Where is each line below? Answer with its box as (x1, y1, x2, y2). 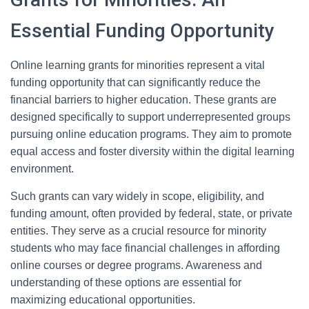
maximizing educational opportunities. (10, 294, 195, 306)
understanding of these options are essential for (10, 277, 241, 288)
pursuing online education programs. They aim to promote (10, 128, 292, 140)
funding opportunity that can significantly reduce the (10, 77, 261, 88)
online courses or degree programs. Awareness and (10, 259, 262, 271)
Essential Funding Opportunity (10, 19, 275, 42)
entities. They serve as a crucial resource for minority (10, 225, 266, 237)
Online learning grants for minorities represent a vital (10, 59, 265, 71)
